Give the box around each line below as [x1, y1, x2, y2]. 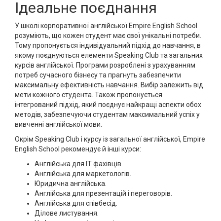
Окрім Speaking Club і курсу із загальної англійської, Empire [15, 135, 205, 143]
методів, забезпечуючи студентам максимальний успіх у [15, 110, 200, 118]
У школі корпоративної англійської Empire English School [15, 22, 197, 30]
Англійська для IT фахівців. [35, 160, 123, 168]
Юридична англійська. [35, 180, 107, 187]
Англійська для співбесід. [35, 199, 117, 207]
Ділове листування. [35, 209, 99, 217]
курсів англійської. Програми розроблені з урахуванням [15, 61, 195, 69]
